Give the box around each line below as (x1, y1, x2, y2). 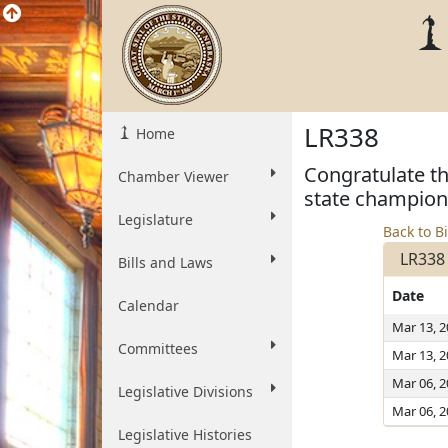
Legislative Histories (118, 425, 252, 444)
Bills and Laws (118, 253, 213, 272)
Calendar (118, 296, 179, 315)
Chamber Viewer (118, 167, 229, 186)
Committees (118, 339, 198, 358)
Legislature (118, 210, 193, 229)
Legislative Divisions (118, 382, 253, 401)
